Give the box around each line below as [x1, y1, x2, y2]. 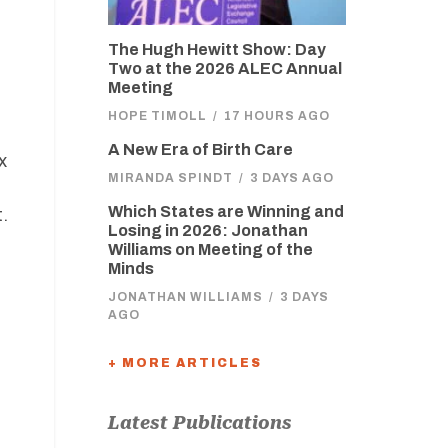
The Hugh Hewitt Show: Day [107, 41, 326, 58]
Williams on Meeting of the [107, 241, 313, 258]
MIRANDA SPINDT [107, 171, 233, 185]
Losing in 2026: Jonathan [107, 222, 308, 239]
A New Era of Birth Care [107, 141, 293, 158]
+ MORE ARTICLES [107, 356, 262, 370]
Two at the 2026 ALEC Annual [107, 60, 342, 77]
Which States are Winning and [107, 203, 344, 220]
